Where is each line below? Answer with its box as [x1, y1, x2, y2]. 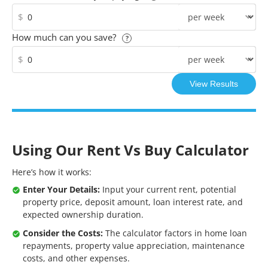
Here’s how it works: [12, 166, 92, 178]
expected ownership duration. [23, 209, 144, 220]
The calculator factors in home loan [103, 227, 247, 239]
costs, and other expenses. [23, 252, 130, 264]
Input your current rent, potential [100, 184, 236, 195]
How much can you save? [12, 31, 116, 43]
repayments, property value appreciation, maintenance [23, 240, 245, 251]
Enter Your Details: [23, 184, 100, 195]
